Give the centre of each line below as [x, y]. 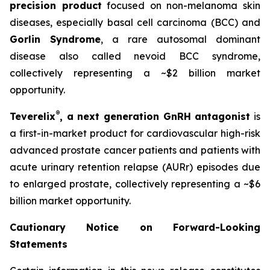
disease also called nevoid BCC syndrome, [135, 56]
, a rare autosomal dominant [181, 39]
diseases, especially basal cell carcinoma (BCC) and [135, 22]
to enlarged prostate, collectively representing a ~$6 [135, 184]
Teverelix [33, 116]
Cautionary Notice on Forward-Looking [135, 227]
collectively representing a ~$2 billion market [135, 73]
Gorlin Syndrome [55, 39]
